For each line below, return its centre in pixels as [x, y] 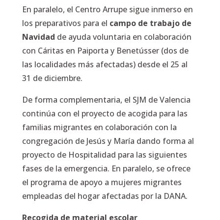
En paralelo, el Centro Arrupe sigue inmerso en [107, 9]
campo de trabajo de [150, 23]
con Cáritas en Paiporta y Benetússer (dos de [105, 51]
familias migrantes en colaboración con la [99, 127]
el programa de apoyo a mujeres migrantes [102, 182]
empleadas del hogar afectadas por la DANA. [105, 196]
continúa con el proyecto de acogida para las [105, 113]
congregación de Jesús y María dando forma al [108, 141]
